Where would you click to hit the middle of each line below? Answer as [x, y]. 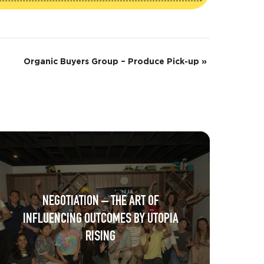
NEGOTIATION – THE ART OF [100, 202]
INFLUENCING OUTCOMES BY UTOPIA [100, 220]
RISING [101, 237]
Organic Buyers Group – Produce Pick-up [113, 62]
